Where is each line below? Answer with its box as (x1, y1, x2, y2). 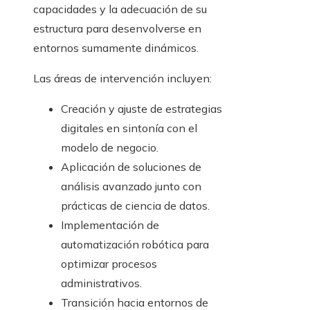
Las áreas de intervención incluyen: (33, 71, 212, 86)
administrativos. (61, 276, 142, 291)
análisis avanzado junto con (61, 179, 201, 194)
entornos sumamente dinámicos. (33, 41, 199, 55)
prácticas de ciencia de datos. (61, 199, 210, 213)
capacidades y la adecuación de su (33, 2, 207, 17)
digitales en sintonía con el (61, 121, 197, 136)
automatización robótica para (61, 237, 209, 252)
